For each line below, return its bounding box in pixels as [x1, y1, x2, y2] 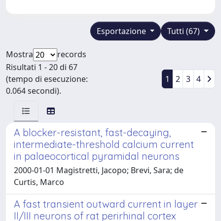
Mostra [6, 48, 33, 60]
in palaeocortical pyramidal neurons [14, 149, 180, 162]
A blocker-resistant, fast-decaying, [14, 126, 171, 139]
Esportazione [96, 25, 148, 37]
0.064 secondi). [6, 85, 61, 96]
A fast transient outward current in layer [14, 197, 198, 210]
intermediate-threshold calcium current [14, 138, 194, 150]
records [57, 48, 86, 60]
